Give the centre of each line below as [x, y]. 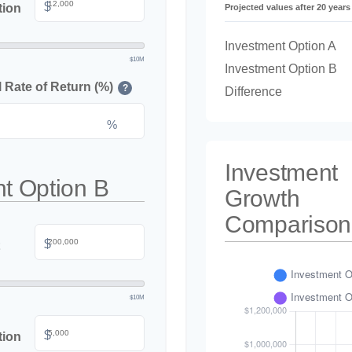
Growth [262, 198]
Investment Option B [281, 69]
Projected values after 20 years [288, 7]
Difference [253, 92]
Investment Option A [280, 46]
